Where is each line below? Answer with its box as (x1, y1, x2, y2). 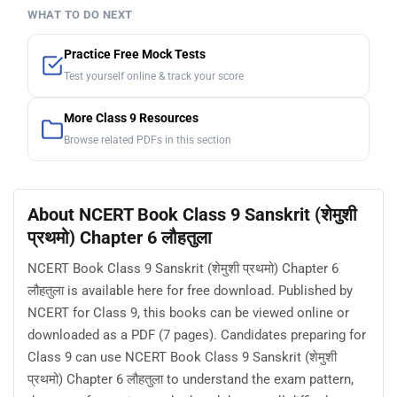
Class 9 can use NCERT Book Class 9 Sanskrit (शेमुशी (27, 348, 337, 365)
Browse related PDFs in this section (64, 133, 231, 146)
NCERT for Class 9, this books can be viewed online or (27, 304, 349, 321)
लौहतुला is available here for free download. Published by (27, 282, 353, 299)
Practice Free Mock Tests (64, 46, 206, 62)
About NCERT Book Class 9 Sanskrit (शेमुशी (27, 203, 357, 225)
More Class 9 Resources (64, 110, 198, 126)
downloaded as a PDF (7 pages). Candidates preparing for (27, 326, 366, 343)
